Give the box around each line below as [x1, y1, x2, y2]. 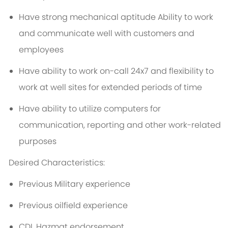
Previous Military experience [18, 178, 130, 190]
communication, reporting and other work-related [18, 119, 221, 131]
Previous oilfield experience [18, 199, 128, 212]
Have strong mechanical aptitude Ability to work [18, 11, 213, 23]
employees [18, 44, 64, 56]
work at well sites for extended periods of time [18, 81, 202, 94]
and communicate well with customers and [18, 27, 194, 40]
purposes [18, 135, 56, 148]
